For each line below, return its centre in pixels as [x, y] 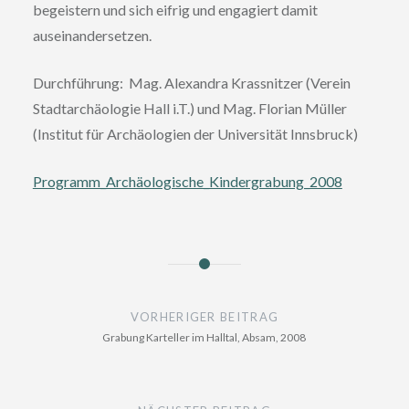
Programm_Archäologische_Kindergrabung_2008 [187, 182]
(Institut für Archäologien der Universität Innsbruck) [195, 134]
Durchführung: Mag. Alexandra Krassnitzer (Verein [191, 83]
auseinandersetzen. [92, 36]
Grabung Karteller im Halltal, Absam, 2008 [204, 338]
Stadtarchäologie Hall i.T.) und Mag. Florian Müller [189, 109]
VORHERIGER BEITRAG [204, 317]
